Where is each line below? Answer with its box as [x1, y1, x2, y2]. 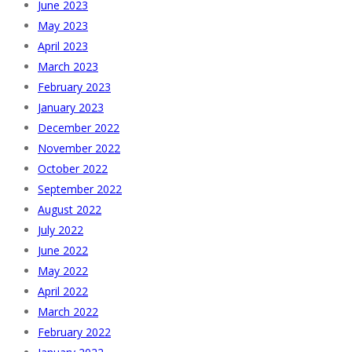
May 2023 [38, 17, 88, 33]
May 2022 [38, 262, 88, 278]
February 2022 [38, 324, 111, 339]
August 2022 [38, 201, 101, 217]
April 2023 [38, 38, 88, 53]
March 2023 [38, 58, 98, 74]
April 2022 [38, 283, 88, 299]
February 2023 [38, 79, 111, 94]
